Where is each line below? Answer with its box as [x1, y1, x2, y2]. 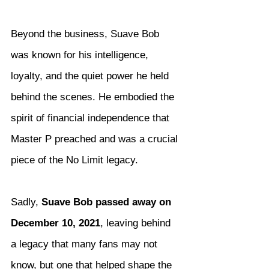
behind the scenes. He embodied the [11, 91, 177, 103]
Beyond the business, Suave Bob [11, 28, 162, 40]
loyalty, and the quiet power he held [11, 70, 172, 82]
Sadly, [11, 196, 41, 208]
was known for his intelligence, [11, 49, 151, 61]
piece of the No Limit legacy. [11, 154, 138, 166]
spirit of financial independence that [11, 112, 172, 124]
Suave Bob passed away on [41, 196, 174, 208]
